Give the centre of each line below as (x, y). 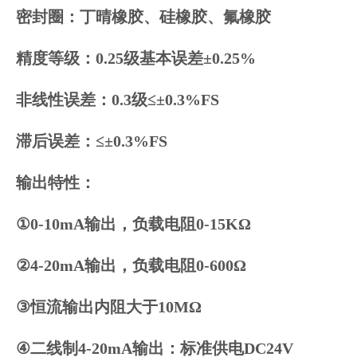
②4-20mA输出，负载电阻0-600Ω (131, 265)
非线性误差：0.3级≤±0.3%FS (118, 99)
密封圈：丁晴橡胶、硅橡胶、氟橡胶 (143, 16)
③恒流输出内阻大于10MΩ (109, 306)
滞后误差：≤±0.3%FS (92, 141)
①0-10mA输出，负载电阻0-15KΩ (133, 224)
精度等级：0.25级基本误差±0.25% (136, 58)
